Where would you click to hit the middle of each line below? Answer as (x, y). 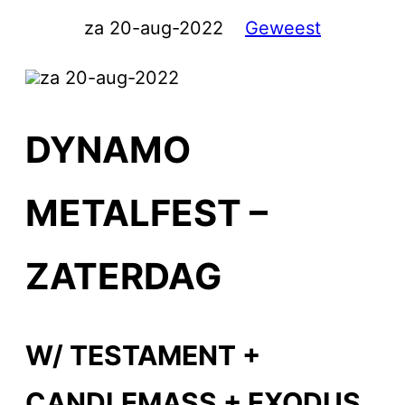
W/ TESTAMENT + (143, 356)
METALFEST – (146, 212)
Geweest (283, 28)
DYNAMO (108, 149)
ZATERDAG (123, 276)
